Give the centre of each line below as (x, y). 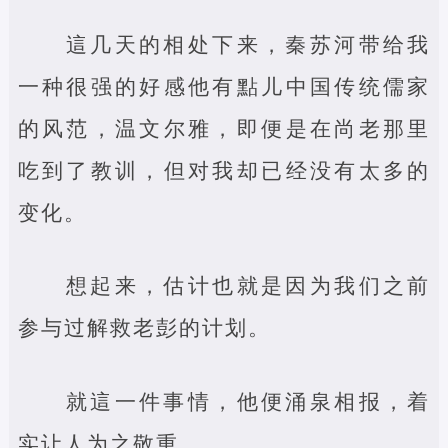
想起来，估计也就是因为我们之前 (248, 285)
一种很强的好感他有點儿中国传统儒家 (224, 86)
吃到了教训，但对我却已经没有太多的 (224, 170)
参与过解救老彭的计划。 (144, 327)
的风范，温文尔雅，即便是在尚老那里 (224, 128)
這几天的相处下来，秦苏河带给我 (248, 44)
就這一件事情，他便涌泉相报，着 (248, 401)
